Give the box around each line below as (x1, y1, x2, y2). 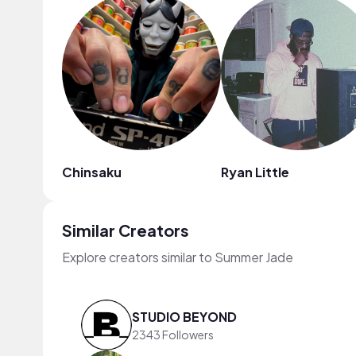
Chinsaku (62, 164, 122, 180)
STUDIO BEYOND (132, 308, 237, 325)
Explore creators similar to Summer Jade (62, 249, 293, 265)
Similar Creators (62, 220, 189, 240)
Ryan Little (221, 164, 289, 180)
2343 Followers (132, 327, 214, 342)
